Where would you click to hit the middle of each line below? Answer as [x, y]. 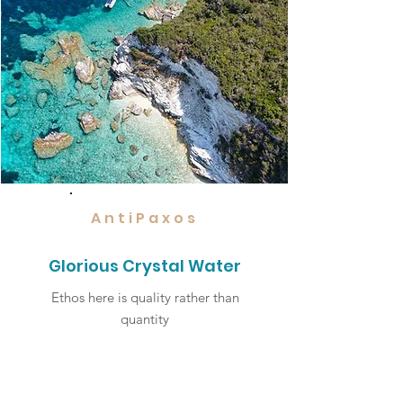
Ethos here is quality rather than [145, 297]
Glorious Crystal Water [145, 266]
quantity [145, 319]
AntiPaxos [145, 218]
